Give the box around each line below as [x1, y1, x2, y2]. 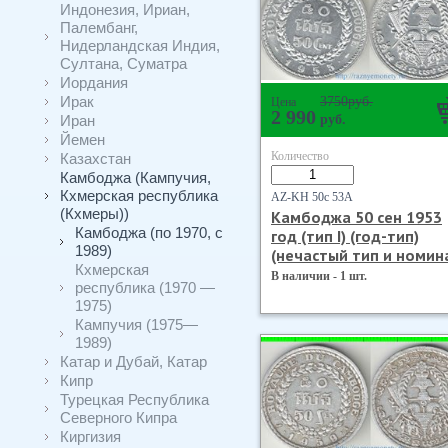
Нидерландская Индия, [60, 37, 220, 54]
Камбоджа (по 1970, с [75, 224, 223, 241]
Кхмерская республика [60, 187, 218, 204]
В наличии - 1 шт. [271, 269, 367, 283]
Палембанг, [60, 19, 138, 36]
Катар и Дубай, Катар [60, 353, 207, 370]
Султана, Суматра [60, 55, 187, 72]
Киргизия [60, 428, 121, 445]
